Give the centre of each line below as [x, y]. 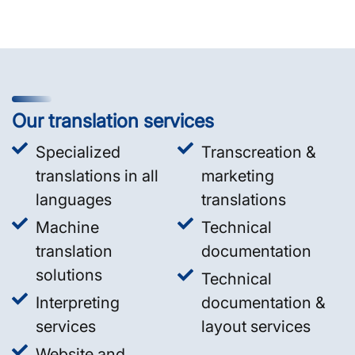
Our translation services [113, 120]
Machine [67, 227]
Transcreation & [259, 152]
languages [74, 199]
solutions [69, 275]
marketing [238, 176]
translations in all [97, 176]
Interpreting [78, 302]
